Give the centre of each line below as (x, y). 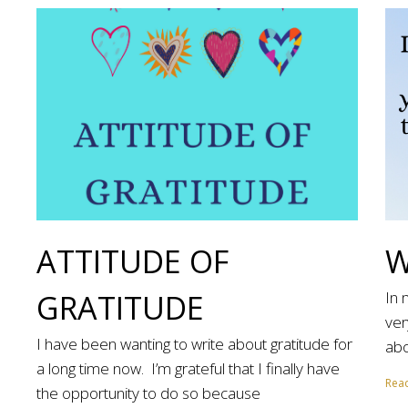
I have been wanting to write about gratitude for (194, 343)
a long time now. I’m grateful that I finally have (188, 368)
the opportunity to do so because (148, 393)
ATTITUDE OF (133, 261)
